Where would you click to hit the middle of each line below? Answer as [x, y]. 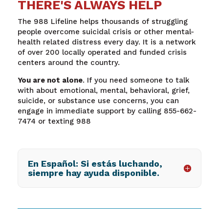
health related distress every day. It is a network [107, 42]
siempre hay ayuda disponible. [93, 173]
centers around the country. [68, 63]
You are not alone [50, 80]
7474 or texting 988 [54, 121]
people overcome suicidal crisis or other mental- [106, 32]
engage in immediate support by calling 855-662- [107, 111]
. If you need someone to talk [136, 80]
